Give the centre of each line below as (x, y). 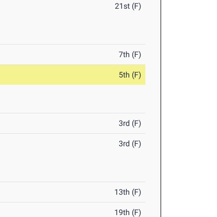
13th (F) (128, 192)
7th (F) (130, 55)
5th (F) (130, 75)
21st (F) (128, 6)
